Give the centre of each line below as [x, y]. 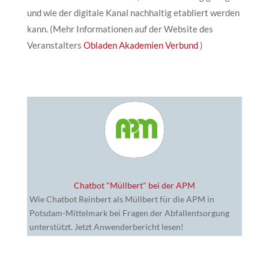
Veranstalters [55, 45]
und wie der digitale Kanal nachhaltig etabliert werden [133, 12]
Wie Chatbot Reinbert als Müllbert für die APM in [122, 199]
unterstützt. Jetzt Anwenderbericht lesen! [106, 226]
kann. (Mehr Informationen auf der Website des [120, 29]
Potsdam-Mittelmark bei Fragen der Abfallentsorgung [129, 213]
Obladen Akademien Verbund [141, 45]
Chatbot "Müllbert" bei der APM [134, 185]
